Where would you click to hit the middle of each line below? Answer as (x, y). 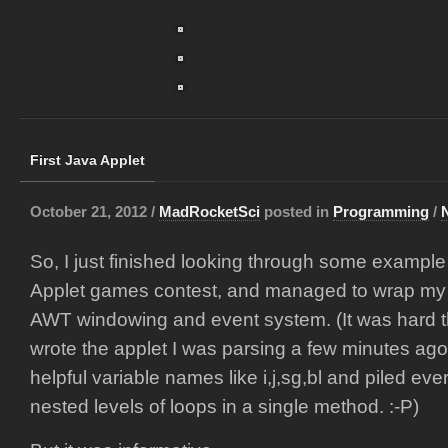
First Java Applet (87, 160)
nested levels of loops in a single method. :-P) (224, 406)
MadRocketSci (209, 211)
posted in (296, 211)
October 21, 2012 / (94, 211)
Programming (381, 211)
